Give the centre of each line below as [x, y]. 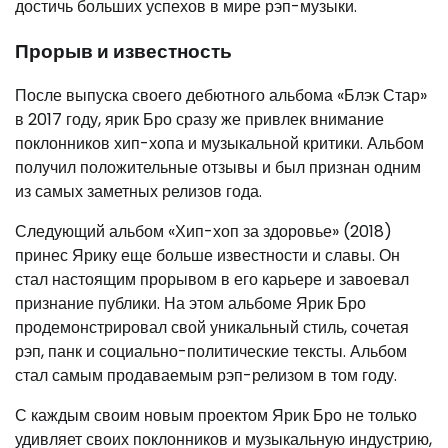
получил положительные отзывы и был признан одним [218, 168]
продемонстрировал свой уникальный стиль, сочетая [212, 328]
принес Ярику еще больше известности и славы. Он [207, 256]
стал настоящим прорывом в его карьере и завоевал [212, 280]
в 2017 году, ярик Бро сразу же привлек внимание [199, 120]
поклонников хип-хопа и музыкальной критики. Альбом [219, 144]
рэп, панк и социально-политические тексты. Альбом [211, 352]
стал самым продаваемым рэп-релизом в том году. [206, 376]
